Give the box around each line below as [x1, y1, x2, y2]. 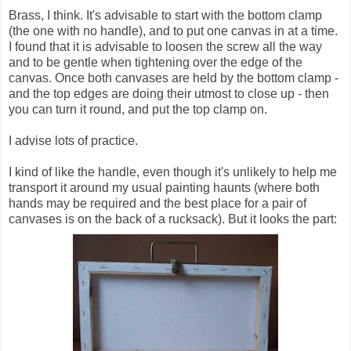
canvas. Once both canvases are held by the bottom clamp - [9, 71, 338, 85]
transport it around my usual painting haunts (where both [9, 180, 320, 194]
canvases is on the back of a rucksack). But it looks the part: [9, 212, 337, 226]
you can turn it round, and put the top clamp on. [9, 102, 267, 116]
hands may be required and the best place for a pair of [9, 196, 306, 210]
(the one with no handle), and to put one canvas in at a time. [9, 24, 338, 38]
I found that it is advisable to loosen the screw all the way [9, 39, 322, 53]
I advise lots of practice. [9, 133, 138, 147]
